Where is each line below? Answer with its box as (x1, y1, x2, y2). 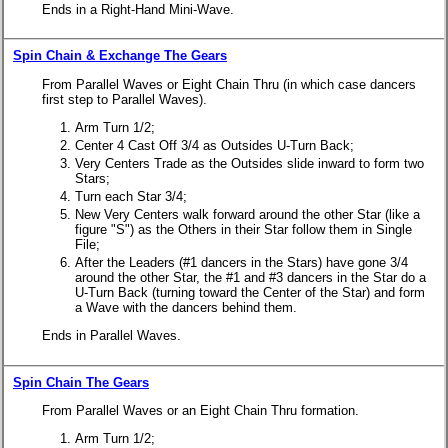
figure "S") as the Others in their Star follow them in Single (75, 222, 412, 238)
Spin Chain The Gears (13, 374, 149, 390)
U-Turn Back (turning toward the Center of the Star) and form (75, 285, 425, 301)
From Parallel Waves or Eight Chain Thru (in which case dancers (42, 76, 416, 92)
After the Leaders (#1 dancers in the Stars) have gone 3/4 (75, 255, 408, 271)
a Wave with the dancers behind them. (75, 300, 297, 316)
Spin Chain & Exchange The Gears (13, 48, 227, 64)
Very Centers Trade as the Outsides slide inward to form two (75, 156, 424, 172)
